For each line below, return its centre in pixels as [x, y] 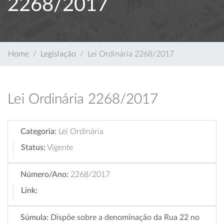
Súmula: [34, 217]
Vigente [60, 147]
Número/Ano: [44, 174]
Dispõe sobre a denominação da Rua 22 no [125, 217]
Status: [33, 147]
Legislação [58, 54]
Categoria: [38, 131]
